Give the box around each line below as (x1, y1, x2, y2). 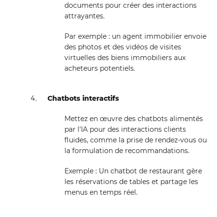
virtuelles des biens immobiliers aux (64, 53, 186, 62)
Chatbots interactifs (47, 94, 120, 103)
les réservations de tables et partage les (64, 177, 198, 186)
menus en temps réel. (64, 188, 138, 197)
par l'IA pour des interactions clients (64, 125, 186, 134)
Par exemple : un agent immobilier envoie (64, 32, 206, 41)
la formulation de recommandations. (64, 146, 189, 155)
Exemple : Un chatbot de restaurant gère (64, 167, 202, 175)
